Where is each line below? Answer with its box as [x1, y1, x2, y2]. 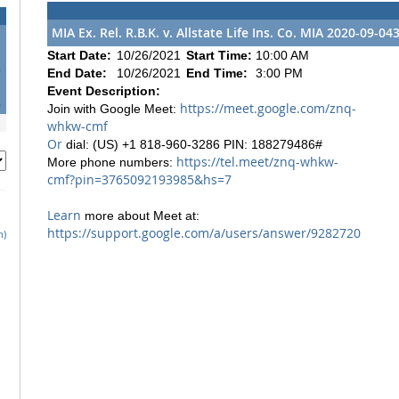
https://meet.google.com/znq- [180, 99, 356, 117]
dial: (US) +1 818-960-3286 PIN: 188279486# [62, 136, 322, 151]
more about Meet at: [81, 208, 199, 223]
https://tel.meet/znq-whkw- [176, 152, 338, 170]
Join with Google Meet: [47, 101, 180, 116]
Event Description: [47, 83, 160, 98]
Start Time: [186, 47, 256, 62]
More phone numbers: [47, 154, 176, 169]
